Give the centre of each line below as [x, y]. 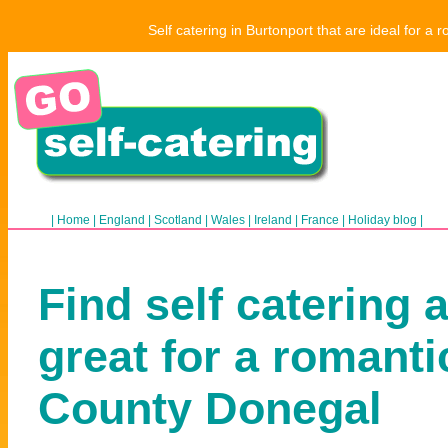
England [122, 220]
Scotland [178, 220]
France [320, 220]
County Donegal [210, 409]
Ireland [273, 220]
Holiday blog [382, 220]
